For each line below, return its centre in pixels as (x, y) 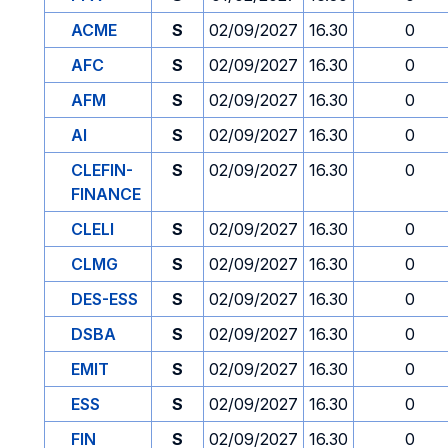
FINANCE (106, 194)
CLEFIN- (102, 170)
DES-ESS (104, 299)
